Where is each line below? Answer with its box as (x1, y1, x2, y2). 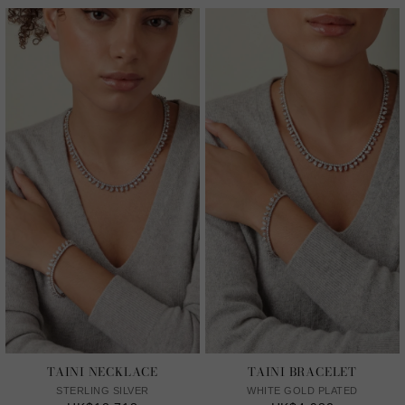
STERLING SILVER (56, 385, 149, 397)
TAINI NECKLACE (47, 363, 158, 381)
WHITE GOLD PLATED (247, 385, 358, 397)
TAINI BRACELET (248, 363, 357, 381)
